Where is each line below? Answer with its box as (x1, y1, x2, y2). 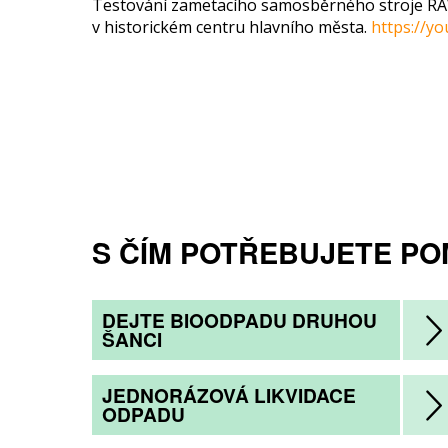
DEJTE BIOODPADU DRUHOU (102, 306, 377, 334)
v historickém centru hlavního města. (92, 16, 371, 38)
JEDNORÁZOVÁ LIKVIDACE (102, 381, 356, 409)
